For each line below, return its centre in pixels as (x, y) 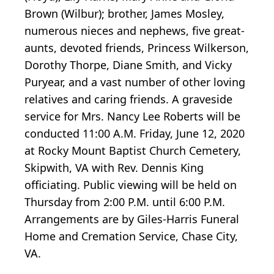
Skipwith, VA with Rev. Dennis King (114, 168)
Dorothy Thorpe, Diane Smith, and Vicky (128, 65)
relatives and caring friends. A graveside (128, 99)
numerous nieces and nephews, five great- (135, 31)
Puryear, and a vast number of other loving (135, 82)
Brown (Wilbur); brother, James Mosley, (124, 14)
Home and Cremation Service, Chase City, (131, 236)
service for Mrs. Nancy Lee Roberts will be (132, 117)
